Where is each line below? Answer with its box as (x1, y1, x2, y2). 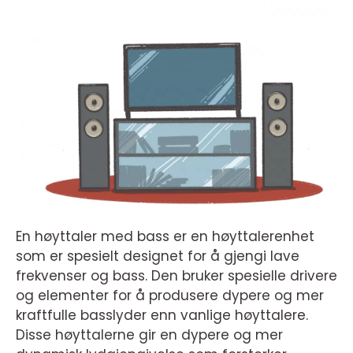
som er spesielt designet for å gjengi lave (16, 247, 299, 266)
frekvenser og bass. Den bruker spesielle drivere (16, 266, 337, 286)
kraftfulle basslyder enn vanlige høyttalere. (16, 306, 308, 325)
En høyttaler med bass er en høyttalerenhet (16, 227, 314, 247)
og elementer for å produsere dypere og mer (16, 286, 324, 306)
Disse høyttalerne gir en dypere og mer (16, 325, 283, 345)
